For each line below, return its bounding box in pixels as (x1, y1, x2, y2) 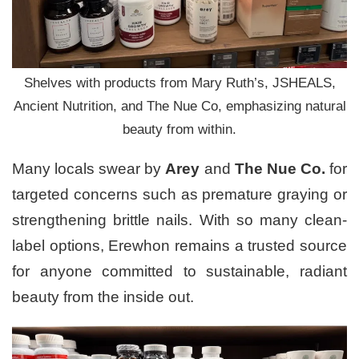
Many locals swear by (12, 160, 166, 178)
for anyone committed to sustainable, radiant (12, 263, 347, 280)
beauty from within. (123, 122, 236, 138)
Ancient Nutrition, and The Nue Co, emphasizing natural (13, 99, 346, 115)
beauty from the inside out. (12, 288, 194, 306)
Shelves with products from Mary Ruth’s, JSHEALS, (23, 75, 336, 91)
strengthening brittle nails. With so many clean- (12, 212, 347, 229)
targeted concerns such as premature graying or (12, 186, 347, 204)
